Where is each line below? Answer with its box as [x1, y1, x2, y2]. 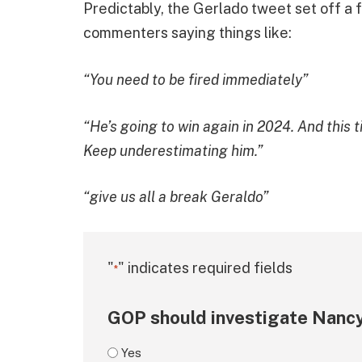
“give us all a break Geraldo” [83, 188, 268, 206]
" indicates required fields [118, 259, 293, 277]
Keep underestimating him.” [83, 141, 263, 159]
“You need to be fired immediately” [83, 70, 308, 88]
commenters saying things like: [83, 24, 292, 42]
